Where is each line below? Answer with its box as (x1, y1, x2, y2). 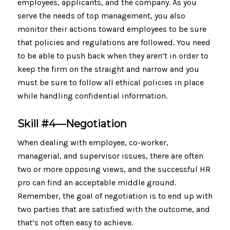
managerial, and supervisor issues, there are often (17, 151, 203, 161)
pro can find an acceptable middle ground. (17, 178, 176, 188)
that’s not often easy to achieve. (17, 218, 133, 228)
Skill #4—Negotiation (17, 117, 127, 130)
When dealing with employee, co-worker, (17, 138, 168, 148)
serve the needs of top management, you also (17, 10, 185, 21)
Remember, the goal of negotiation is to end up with (17, 191, 213, 201)
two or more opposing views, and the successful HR (17, 164, 210, 175)
